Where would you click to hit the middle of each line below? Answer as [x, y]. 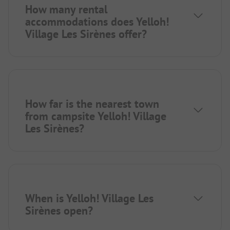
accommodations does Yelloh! [97, 21]
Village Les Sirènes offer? [86, 34]
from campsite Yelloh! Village [96, 116]
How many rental [66, 9]
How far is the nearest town [92, 103]
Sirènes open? [59, 210]
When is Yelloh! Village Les [89, 198]
